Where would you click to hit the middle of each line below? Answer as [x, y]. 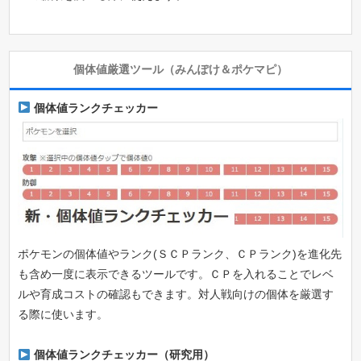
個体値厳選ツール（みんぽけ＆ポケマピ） [180, 70]
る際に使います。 [63, 315]
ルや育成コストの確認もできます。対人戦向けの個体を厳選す [176, 295]
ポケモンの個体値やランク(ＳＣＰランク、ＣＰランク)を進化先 [180, 254]
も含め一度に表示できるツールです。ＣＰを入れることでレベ [176, 274]
